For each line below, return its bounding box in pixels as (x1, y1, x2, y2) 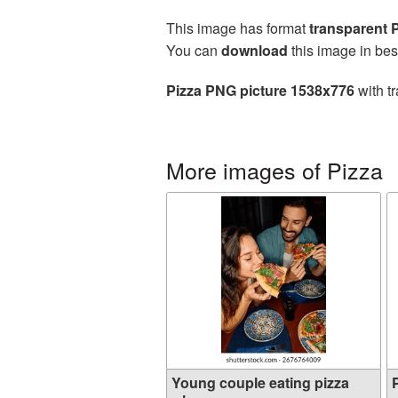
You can (166, 40, 221, 60)
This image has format (166, 18, 309, 38)
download (221, 40, 288, 60)
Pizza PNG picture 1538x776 (166, 80, 354, 100)
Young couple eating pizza (171, 372, 349, 393)
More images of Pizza (166, 154, 383, 186)
